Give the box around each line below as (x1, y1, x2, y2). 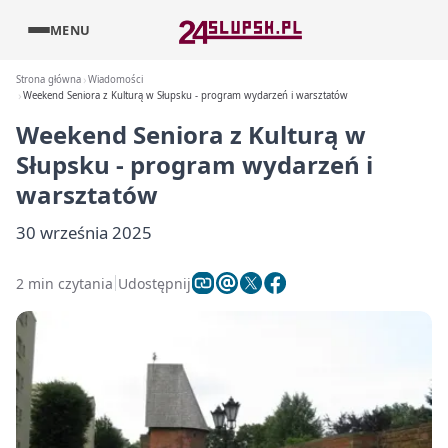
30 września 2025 (16, 221, 152, 244)
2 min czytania (16, 273, 113, 293)
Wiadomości (88, 73, 144, 86)
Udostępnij (118, 273, 191, 293)
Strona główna (16, 73, 81, 86)
